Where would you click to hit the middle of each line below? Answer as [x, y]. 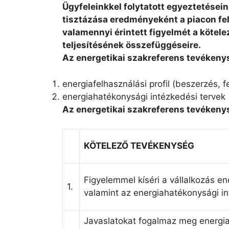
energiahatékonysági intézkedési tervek [144, 96]
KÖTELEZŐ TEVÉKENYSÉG [139, 146]
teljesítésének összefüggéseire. [132, 45]
